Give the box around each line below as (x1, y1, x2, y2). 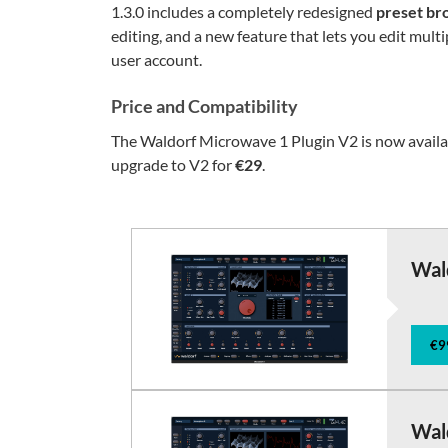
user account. (111, 50, 202, 69)
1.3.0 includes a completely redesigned (111, 2, 376, 21)
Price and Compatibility (111, 95, 298, 117)
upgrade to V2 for (111, 155, 235, 174)
